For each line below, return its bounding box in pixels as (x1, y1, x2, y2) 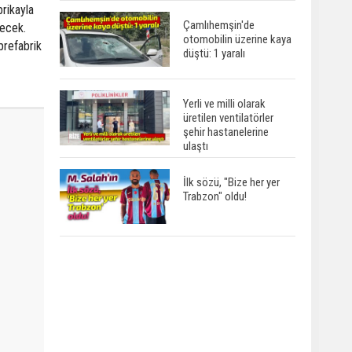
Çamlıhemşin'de (183, 17, 255, 32)
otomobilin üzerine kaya (183, 31, 291, 46)
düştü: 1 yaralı (183, 46, 245, 60)
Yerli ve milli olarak (183, 96, 266, 111)
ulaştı (183, 138, 208, 153)
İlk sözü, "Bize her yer (183, 174, 280, 189)
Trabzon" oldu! (183, 189, 247, 203)
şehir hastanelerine (183, 124, 269, 139)
